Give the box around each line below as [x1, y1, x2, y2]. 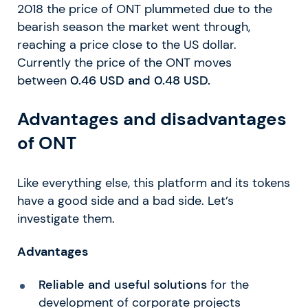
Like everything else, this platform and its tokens [17, 175, 290, 190]
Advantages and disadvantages [17, 107, 287, 131]
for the [206, 276, 249, 292]
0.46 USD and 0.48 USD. [70, 73, 210, 89]
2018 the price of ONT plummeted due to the [17, 1, 272, 17]
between [17, 73, 70, 89]
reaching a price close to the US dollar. [17, 37, 236, 53]
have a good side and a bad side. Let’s [17, 192, 234, 208]
